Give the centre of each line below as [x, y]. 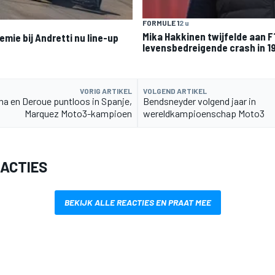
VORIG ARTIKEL [106, 91]
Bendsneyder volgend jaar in [199, 101]
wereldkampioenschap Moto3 [204, 113]
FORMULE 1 [161, 23]
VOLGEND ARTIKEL [175, 91]
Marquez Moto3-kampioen [78, 113]
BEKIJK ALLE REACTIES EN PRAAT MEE [137, 202]
